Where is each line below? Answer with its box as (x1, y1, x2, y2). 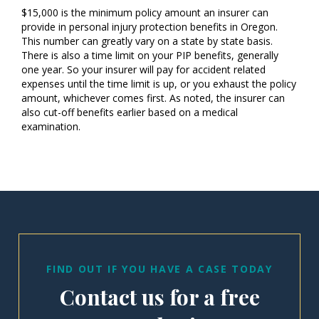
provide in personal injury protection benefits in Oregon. (21, 20, 278, 33)
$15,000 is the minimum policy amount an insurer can (21, 6, 268, 19)
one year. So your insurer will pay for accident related (21, 63, 266, 76)
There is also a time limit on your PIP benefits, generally (21, 48, 278, 62)
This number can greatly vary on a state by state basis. (21, 34, 273, 48)
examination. (21, 120, 80, 133)
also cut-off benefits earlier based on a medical (21, 105, 238, 119)
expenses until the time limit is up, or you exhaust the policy (21, 77, 296, 90)
